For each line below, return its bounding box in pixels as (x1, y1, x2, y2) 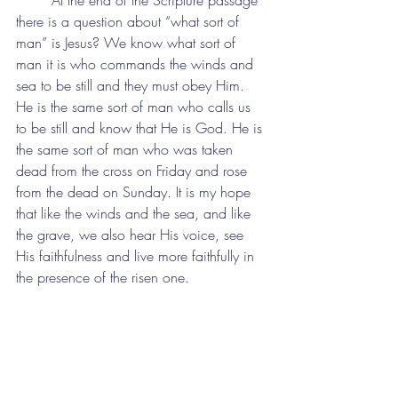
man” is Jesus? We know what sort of (16, 33, 240, 52)
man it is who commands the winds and (16, 54, 258, 74)
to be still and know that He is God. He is (16, 118, 267, 138)
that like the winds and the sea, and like (16, 203, 255, 223)
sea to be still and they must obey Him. (16, 76, 249, 95)
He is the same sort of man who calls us (16, 97, 255, 116)
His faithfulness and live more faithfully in (16, 246, 259, 266)
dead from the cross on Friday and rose (16, 161, 251, 180)
